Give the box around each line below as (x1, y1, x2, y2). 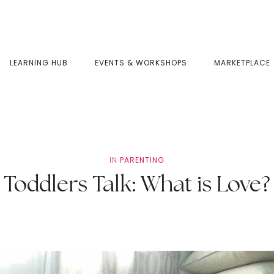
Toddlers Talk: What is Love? (4, 174, 270, 196)
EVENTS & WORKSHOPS (95, 57, 187, 68)
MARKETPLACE (214, 57, 270, 68)
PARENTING (120, 155, 165, 165)
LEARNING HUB (10, 57, 68, 68)
